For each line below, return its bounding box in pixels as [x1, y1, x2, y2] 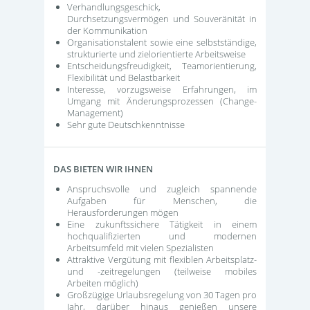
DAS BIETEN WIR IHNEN [53, 162, 153, 175]
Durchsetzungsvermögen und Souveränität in [67, 12, 257, 25]
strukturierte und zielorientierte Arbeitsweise [67, 48, 248, 60]
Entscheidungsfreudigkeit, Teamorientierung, [67, 60, 257, 72]
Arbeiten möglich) [67, 277, 138, 290]
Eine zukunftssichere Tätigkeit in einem [67, 218, 257, 231]
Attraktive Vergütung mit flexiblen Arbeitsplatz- [67, 253, 257, 266]
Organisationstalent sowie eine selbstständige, [67, 36, 257, 48]
